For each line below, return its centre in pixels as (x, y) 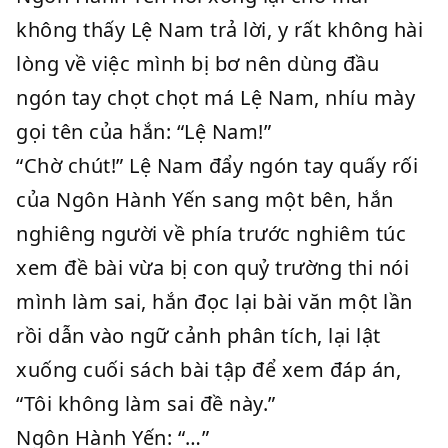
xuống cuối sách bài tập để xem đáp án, (208, 369)
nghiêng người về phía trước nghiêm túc (211, 233)
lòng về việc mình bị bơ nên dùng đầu (197, 63)
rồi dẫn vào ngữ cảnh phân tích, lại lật (198, 335)
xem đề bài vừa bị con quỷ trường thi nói (212, 267)
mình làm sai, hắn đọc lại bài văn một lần (214, 301)
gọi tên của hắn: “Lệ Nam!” (143, 131)
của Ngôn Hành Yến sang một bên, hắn (205, 199)
